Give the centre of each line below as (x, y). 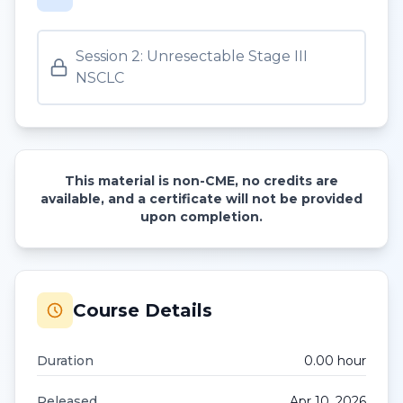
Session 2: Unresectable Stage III (192, 56)
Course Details (143, 310)
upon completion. (201, 217)
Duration (65, 361)
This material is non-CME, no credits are (201, 181)
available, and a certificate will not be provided (201, 199)
